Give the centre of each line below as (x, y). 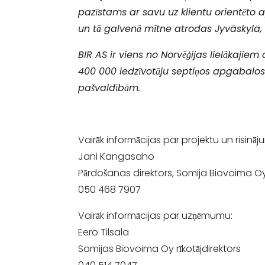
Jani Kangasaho (116, 157)
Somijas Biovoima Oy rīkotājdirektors (159, 249)
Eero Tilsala (104, 232)
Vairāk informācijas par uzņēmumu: (155, 216)
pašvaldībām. (109, 88)
